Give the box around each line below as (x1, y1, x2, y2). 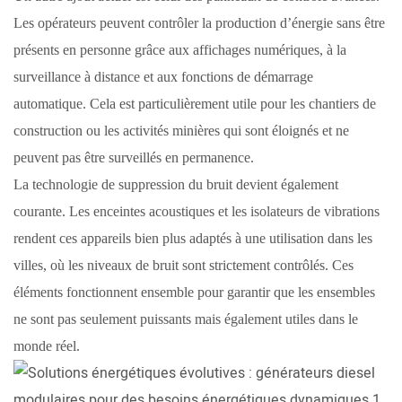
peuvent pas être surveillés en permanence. (13, 150, 254, 166)
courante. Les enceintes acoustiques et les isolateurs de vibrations (13, 204, 380, 220)
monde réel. (13, 338, 80, 354)
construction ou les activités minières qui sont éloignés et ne (13, 123, 349, 139)
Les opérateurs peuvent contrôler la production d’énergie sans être (13, 15, 385, 31)
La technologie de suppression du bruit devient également (13, 177, 338, 193)
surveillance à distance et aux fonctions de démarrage (13, 69, 313, 85)
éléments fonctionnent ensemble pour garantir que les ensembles (13, 284, 375, 301)
